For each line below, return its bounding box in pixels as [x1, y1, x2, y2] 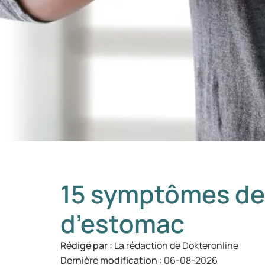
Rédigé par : [60, 239, 114, 252]
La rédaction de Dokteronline [114, 239, 238, 252]
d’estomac [60, 206, 185, 241]
